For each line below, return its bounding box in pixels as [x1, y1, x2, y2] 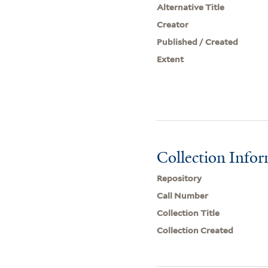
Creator [157, 19, 189, 29]
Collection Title [157, 208, 220, 218]
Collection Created [157, 225, 234, 235]
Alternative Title [157, 2, 225, 12]
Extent [157, 54, 184, 64]
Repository [157, 173, 202, 183]
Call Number [157, 190, 209, 200]
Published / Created [157, 36, 239, 47]
